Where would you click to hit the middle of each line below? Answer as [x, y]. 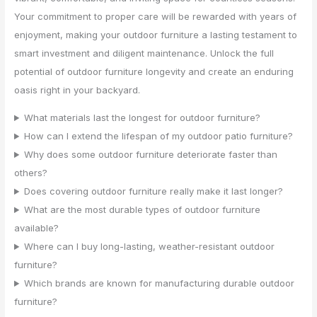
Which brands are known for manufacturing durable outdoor [159, 283]
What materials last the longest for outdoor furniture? [142, 118]
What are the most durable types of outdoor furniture [142, 210]
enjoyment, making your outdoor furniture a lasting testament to [156, 35]
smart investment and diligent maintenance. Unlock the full [144, 53]
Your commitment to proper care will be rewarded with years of [156, 17]
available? [37, 228]
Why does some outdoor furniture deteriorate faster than [150, 155]
